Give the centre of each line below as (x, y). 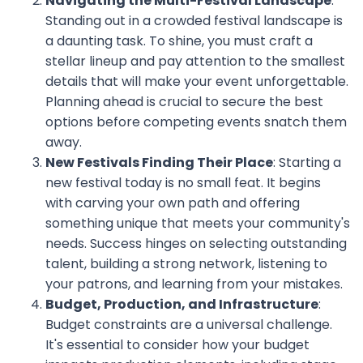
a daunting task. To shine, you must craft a (179, 41)
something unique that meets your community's (198, 223)
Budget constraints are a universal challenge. (189, 325)
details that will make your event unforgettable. (197, 81)
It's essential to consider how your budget (177, 345)
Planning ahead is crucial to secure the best (184, 102)
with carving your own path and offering (173, 203)
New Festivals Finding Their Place (159, 162)
